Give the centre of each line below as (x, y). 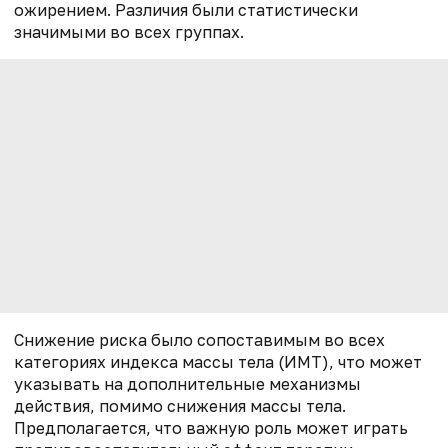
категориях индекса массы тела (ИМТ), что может (218, 361)
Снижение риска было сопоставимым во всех (199, 339)
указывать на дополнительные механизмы (187, 383)
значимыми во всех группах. (129, 31)
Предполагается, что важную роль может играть (211, 427)
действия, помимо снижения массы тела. (180, 405)
